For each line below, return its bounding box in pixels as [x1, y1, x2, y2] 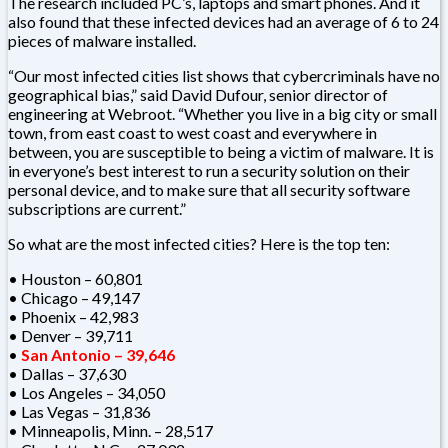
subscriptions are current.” [8, 198, 186, 218]
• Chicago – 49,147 [8, 287, 140, 307]
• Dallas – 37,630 [8, 363, 126, 383]
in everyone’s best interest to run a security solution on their [8, 160, 410, 180]
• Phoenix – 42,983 [8, 306, 138, 326]
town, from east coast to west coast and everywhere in [8, 122, 377, 142]
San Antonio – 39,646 [21, 344, 175, 364]
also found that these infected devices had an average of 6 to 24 [8, 11, 439, 31]
